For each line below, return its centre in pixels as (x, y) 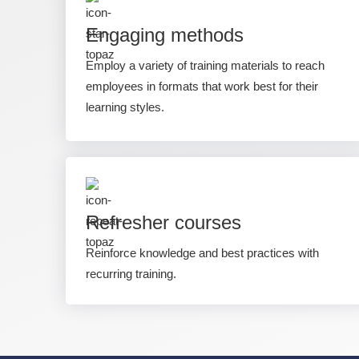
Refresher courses (163, 222)
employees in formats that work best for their (202, 86)
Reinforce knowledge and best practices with (202, 253)
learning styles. (125, 107)
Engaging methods (165, 35)
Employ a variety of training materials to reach (205, 65)
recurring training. (131, 274)
